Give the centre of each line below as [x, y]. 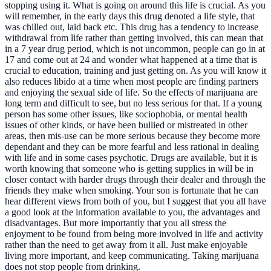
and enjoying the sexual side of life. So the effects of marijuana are [131, 92]
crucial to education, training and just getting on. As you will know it [135, 70]
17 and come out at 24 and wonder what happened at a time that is [131, 59]
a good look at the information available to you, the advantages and [132, 212]
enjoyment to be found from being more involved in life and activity [134, 233]
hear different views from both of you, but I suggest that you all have [135, 201]
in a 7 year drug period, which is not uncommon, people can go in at [135, 48]
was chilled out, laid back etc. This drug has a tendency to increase [132, 27]
